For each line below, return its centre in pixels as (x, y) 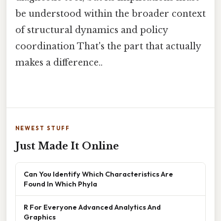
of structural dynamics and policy (92, 30)
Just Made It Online (67, 146)
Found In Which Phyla (60, 184)
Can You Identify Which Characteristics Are (98, 174)
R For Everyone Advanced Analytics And (92, 207)
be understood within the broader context (110, 14)
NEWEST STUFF (43, 129)
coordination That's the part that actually (108, 47)
